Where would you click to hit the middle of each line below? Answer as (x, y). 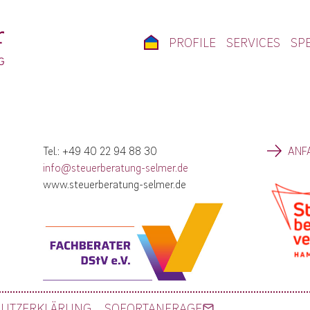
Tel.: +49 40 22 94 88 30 (100, 151)
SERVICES (253, 42)
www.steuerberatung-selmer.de (115, 184)
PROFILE (192, 42)
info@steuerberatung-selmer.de (116, 167)
